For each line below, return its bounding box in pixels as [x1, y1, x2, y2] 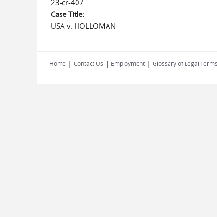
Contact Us [74, 60, 103, 67]
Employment [111, 60, 145, 67]
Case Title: [50, 9, 86, 19]
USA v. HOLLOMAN [50, 21, 116, 31]
